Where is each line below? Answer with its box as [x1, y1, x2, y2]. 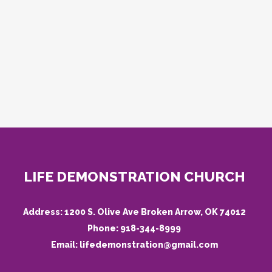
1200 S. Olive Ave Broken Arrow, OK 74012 [64, 207, 246, 217]
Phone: [87, 223, 121, 233]
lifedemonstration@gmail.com [79, 240, 218, 250]
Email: [50, 240, 80, 250]
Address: [22, 207, 64, 217]
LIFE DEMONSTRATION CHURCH [23, 168, 245, 185]
